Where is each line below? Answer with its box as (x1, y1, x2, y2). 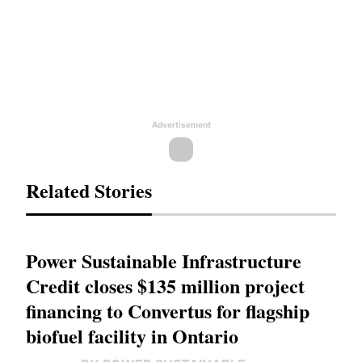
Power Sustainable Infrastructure (26, 246, 301, 275)
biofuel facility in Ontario (26, 322, 238, 350)
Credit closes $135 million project (26, 271, 305, 300)
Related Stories (26, 176, 152, 204)
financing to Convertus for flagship (26, 297, 309, 325)
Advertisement (151, 120, 211, 129)
